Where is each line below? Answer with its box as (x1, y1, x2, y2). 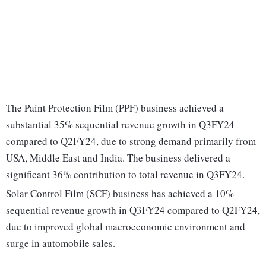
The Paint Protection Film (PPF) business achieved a (6, 101, 224, 115)
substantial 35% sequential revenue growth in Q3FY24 (6, 118, 235, 132)
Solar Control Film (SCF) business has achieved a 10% (6, 186, 234, 201)
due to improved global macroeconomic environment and (6, 220, 245, 234)
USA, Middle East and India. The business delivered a (6, 151, 230, 165)
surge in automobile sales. (6, 236, 115, 251)
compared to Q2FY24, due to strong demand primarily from (6, 134, 256, 148)
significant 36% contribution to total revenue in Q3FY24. (6, 167, 245, 182)
